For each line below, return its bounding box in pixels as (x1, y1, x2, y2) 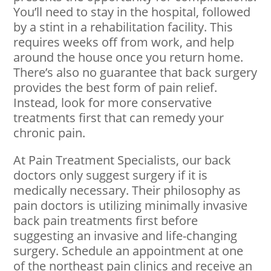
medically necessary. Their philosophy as (13, 182, 241, 198)
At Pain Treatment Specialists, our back (13, 152, 232, 168)
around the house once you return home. (13, 49, 244, 65)
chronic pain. (13, 125, 86, 141)
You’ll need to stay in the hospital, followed (13, 4, 251, 20)
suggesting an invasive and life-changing (13, 227, 238, 244)
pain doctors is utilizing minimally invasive (13, 197, 248, 214)
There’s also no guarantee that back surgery (13, 64, 258, 80)
